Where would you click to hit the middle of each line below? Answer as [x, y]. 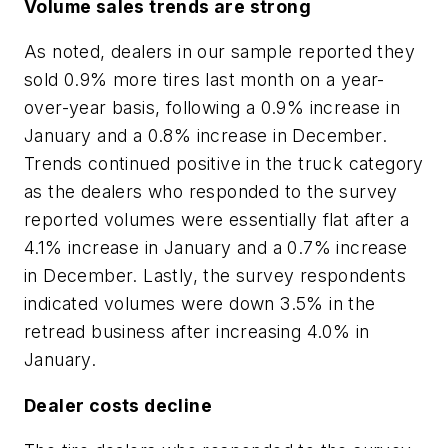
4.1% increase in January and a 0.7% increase [216, 248]
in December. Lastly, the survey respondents [215, 276]
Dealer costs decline [118, 405]
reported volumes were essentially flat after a [217, 220]
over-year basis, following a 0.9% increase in [212, 108]
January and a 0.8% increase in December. [205, 136]
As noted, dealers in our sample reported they [219, 52]
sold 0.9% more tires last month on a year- [204, 80]
